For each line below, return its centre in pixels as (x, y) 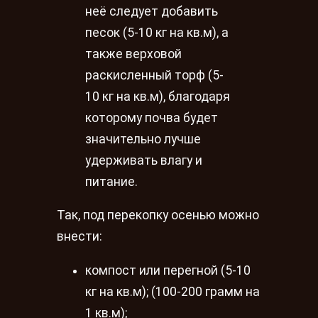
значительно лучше (143, 139)
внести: (79, 237)
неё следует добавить (152, 11)
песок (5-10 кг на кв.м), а (157, 32)
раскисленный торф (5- (154, 75)
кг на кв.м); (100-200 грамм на (172, 291)
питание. (111, 181)
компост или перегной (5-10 (168, 270)
